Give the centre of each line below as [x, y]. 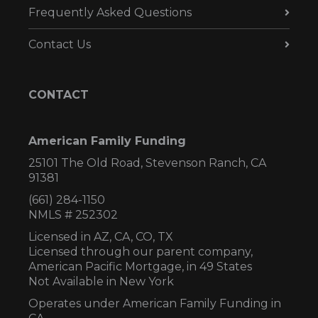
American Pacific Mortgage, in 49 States [140, 266]
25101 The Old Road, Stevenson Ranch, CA [147, 163]
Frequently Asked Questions [110, 12]
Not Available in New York [101, 281]
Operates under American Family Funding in [155, 303]
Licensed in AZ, [71, 236]
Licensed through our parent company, [141, 251]
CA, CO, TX [144, 236]
